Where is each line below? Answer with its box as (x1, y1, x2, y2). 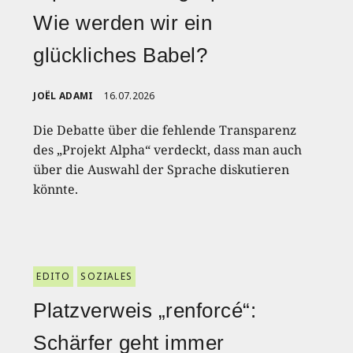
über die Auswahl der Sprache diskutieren (33, 160, 290, 178)
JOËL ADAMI (33, 88, 94, 102)
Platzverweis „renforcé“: (33, 298, 257, 322)
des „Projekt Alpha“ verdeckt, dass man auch (33, 140, 303, 158)
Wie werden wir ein (33, 10, 213, 35)
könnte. (33, 180, 79, 198)
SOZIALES (80, 269, 133, 283)
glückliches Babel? (33, 43, 208, 67)
